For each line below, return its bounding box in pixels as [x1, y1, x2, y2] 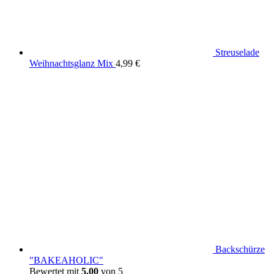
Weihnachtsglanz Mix [29, 57, 113, 68]
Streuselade [215, 46, 259, 57]
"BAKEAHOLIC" [29, 254, 103, 265]
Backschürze [215, 243, 265, 254]
